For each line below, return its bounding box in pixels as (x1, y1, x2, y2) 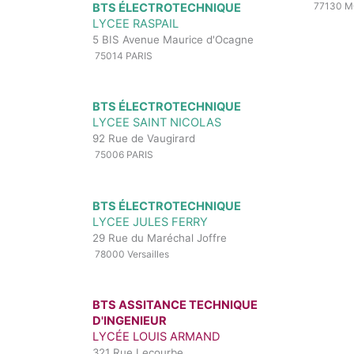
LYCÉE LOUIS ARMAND (92, 329, 220, 344)
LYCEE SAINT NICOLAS (92, 115, 221, 130)
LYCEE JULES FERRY (92, 214, 208, 229)
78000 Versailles (92, 247, 169, 260)
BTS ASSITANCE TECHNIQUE (92, 297, 258, 312)
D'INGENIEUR (92, 313, 167, 328)
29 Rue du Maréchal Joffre (92, 231, 227, 244)
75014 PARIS (92, 50, 153, 62)
